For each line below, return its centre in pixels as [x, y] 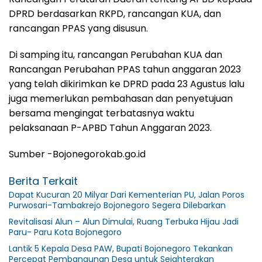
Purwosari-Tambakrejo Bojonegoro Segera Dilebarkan [117, 206]
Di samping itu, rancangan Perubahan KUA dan [116, 55]
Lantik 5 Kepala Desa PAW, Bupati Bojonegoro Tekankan [121, 249]
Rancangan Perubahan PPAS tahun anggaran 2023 [125, 70]
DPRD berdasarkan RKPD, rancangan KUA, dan [115, 14]
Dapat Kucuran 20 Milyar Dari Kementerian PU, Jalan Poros [127, 195]
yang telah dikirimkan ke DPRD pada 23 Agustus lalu [127, 84]
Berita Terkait [43, 181]
